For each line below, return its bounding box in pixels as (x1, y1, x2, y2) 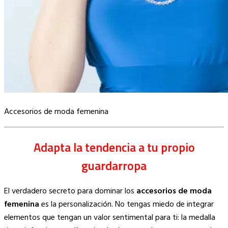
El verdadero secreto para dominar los (4, 184, 136, 198)
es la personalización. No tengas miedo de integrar (39, 197, 214, 211)
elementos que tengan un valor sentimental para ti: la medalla (4, 211, 215, 224)
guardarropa (81, 156, 147, 175)
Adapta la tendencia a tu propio (33, 137, 195, 156)
